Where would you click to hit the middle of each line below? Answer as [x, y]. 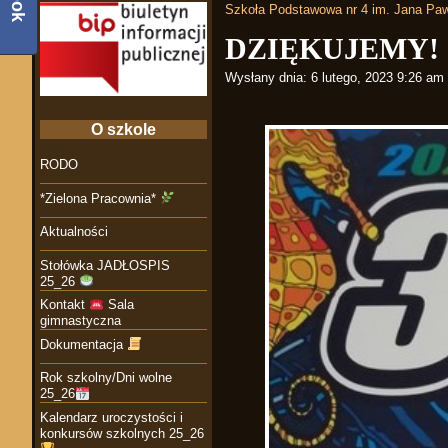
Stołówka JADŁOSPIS [105, 265]
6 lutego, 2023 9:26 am [377, 77]
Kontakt [64, 305]
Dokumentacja [83, 344]
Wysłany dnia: [266, 77]
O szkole [123, 129]
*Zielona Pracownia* [100, 198]
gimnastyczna [80, 321]
